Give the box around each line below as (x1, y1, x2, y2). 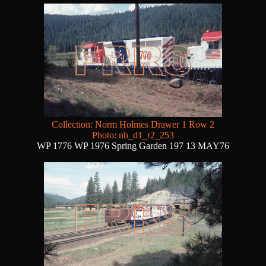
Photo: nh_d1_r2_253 (92, 130, 174, 141)
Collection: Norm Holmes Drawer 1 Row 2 (52, 119, 214, 130)
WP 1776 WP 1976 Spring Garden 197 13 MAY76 (37, 141, 229, 151)
